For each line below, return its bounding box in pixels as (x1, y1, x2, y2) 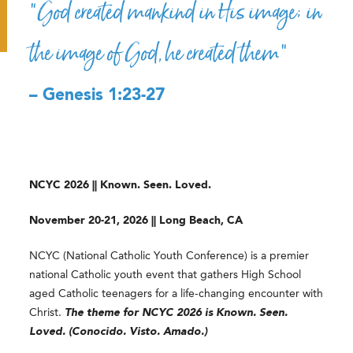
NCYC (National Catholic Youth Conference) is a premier (29, 251, 310, 262)
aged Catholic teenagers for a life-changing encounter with (29, 288, 324, 300)
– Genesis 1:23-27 (29, 87, 165, 104)
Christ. (29, 307, 65, 319)
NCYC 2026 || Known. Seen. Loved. (29, 180, 212, 191)
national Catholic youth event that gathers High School (29, 269, 302, 281)
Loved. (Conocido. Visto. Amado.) (29, 326, 208, 338)
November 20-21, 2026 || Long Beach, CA (29, 215, 243, 227)
